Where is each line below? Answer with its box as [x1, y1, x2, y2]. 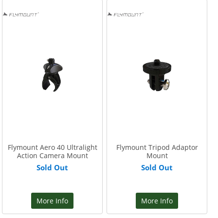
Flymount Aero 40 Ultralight [7, 143, 97, 152]
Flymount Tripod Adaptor [116, 143, 198, 152]
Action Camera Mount [17, 151, 88, 160]
